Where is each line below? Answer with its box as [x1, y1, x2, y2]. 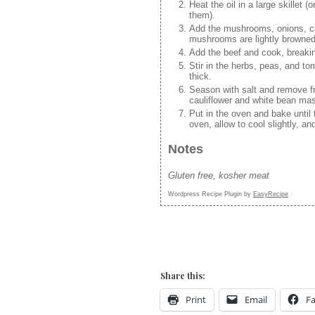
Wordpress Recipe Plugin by [168, 190, 253, 198]
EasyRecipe [253, 190, 288, 198]
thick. [189, 71, 212, 82]
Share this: [160, 269, 205, 281]
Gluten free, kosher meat [168, 169, 269, 181]
